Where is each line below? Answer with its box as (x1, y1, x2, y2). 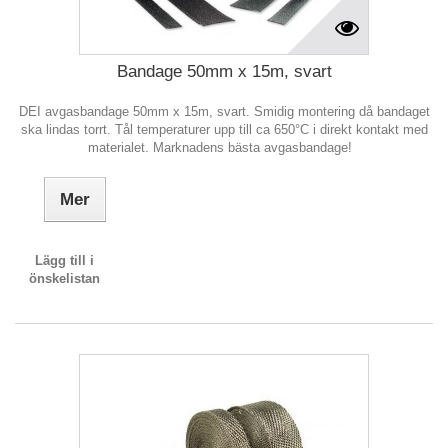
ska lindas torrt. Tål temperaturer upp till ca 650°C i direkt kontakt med (20, 122, 428, 137)
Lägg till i (35, 253, 95, 268)
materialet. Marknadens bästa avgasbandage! (88, 140, 360, 155)
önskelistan (29, 271, 101, 286)
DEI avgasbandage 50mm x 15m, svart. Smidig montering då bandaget (18, 104, 430, 119)
